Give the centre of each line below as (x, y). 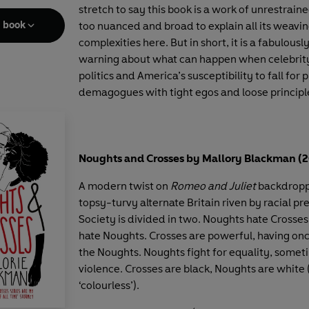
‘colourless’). (109, 285)
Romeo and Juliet (214, 186)
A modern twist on (124, 186)
